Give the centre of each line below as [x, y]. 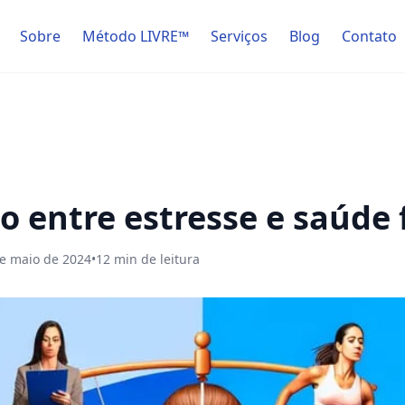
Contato [369, 36]
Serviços [239, 36]
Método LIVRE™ [135, 36]
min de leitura [155, 259]
